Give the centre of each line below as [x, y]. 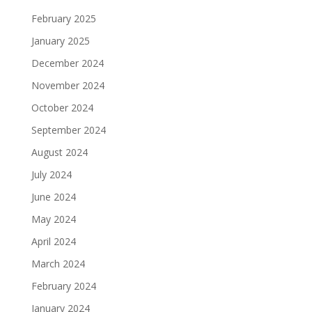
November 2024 [68, 85]
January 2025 [60, 41]
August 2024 [59, 152]
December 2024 [67, 63]
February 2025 [63, 18]
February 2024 [63, 286]
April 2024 [53, 241]
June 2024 [53, 197]
